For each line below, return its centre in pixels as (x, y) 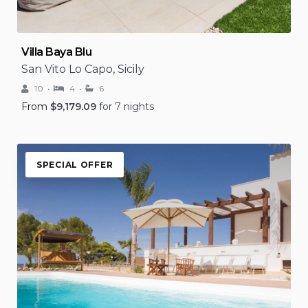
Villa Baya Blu (57, 52)
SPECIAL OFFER (75, 165)
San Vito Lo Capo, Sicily (83, 69)
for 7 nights (126, 107)
